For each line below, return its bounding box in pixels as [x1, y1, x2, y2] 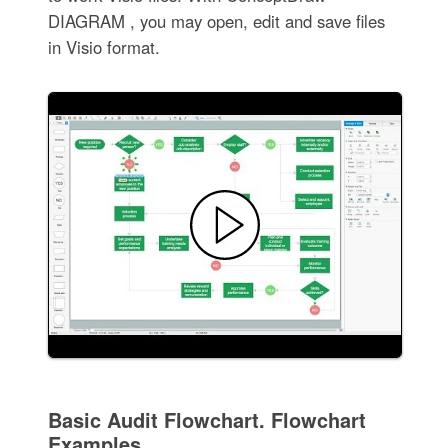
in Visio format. [47, 34, 160, 59]
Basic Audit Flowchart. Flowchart [47, 404, 366, 434]
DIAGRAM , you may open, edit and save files [47, 8, 385, 33]
